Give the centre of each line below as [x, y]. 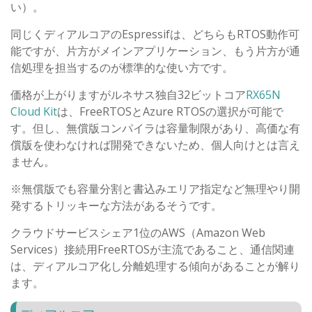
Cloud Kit [34, 111]
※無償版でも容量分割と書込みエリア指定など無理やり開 [155, 189]
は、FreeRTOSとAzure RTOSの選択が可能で [170, 111]
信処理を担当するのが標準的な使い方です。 [122, 68]
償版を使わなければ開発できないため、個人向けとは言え [155, 145]
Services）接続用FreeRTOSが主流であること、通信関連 [153, 249]
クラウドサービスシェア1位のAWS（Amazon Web [138, 233]
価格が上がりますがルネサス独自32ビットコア [128, 95]
